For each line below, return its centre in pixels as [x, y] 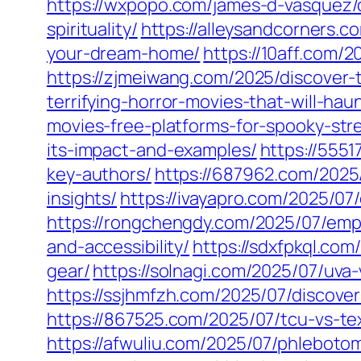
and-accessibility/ [118, 247]
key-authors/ [99, 174]
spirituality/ [92, 29]
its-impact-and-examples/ [152, 150]
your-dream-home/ [124, 53]
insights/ [82, 198]
